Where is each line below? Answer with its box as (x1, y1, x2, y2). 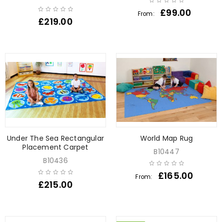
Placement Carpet (22, 142, 89, 152)
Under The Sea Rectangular (7, 133, 104, 143)
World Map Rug (140, 133, 193, 143)
